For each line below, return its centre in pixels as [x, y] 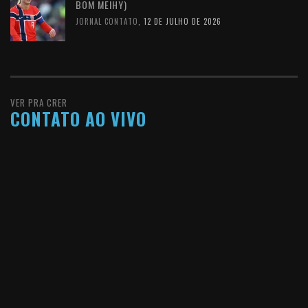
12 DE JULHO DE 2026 [183, 21]
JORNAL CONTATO [107, 21]
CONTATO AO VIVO [78, 118]
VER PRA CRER [39, 102]
